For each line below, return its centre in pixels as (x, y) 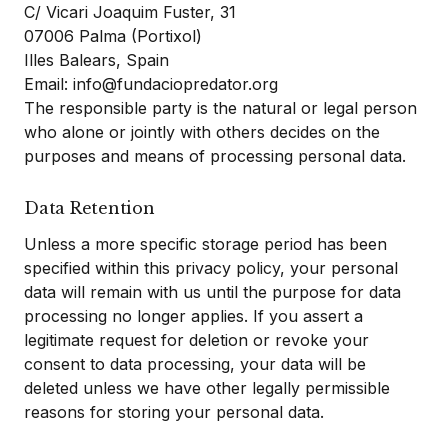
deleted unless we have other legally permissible (207, 388)
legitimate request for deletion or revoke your (196, 340)
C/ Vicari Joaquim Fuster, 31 (130, 12)
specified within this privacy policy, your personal (211, 268)
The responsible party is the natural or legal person (220, 108)
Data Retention (89, 208)
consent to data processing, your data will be (195, 364)
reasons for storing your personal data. (174, 412)
